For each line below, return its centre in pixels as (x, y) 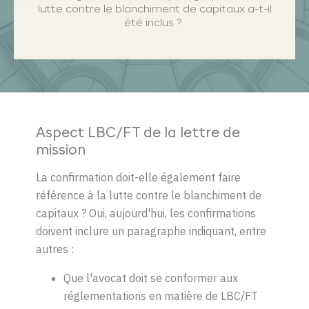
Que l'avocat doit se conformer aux (151, 278)
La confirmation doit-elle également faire (138, 178)
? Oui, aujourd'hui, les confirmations (167, 213)
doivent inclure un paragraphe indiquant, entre (151, 231)
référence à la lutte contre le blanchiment (142, 196)
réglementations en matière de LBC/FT (161, 296)
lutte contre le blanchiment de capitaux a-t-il (154, 10)
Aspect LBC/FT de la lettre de (138, 134)
